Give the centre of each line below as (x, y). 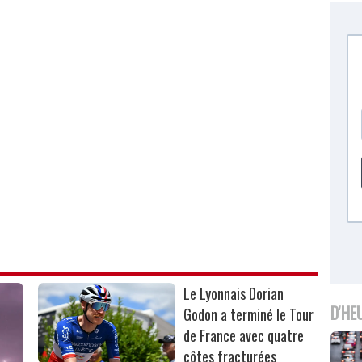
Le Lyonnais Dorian (234, 294)
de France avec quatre (244, 336)
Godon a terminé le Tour (249, 315)
